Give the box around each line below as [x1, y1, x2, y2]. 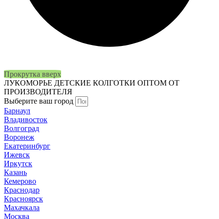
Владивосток [4, 115, 47, 124]
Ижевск [4, 151, 30, 159]
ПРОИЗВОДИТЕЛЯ [4, 88, 72, 96]
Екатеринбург [4, 142, 50, 151]
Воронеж [4, 133, 34, 142]
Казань [4, 168, 27, 177]
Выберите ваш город [4, 97, 73, 106]
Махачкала [4, 203, 40, 212]
